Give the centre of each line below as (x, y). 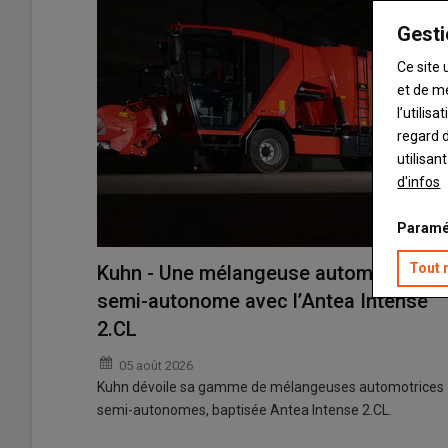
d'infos (419, 182)
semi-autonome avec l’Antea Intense (262, 301)
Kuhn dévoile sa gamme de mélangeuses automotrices (270, 387)
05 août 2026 (156, 366)
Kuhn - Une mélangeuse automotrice (261, 273)
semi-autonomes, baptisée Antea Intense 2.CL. (244, 410)
